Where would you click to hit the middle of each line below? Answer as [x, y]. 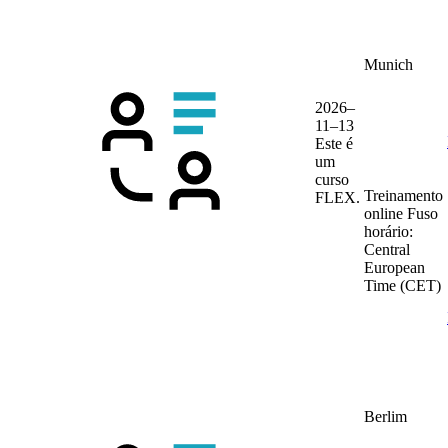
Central [387, 250]
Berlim [385, 417]
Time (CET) [402, 286]
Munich [388, 65]
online [385, 214]
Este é [334, 144]
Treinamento [403, 196]
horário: [388, 232]
